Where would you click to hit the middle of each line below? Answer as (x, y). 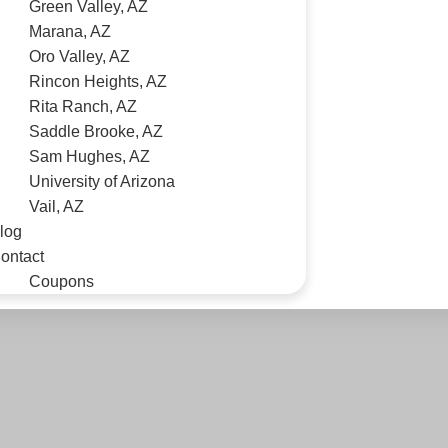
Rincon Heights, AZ (98, 81)
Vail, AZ (56, 206)
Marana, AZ (70, 31)
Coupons (61, 281)
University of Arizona (102, 181)
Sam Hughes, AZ (89, 156)
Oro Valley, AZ (79, 56)
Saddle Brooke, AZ (96, 131)
